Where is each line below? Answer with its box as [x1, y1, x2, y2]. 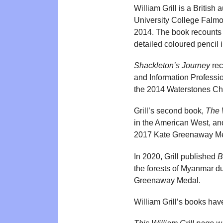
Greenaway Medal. [134, 176, 201, 185]
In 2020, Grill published [134, 152, 218, 161]
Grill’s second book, [134, 107, 206, 115]
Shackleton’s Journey [134, 61, 210, 70]
